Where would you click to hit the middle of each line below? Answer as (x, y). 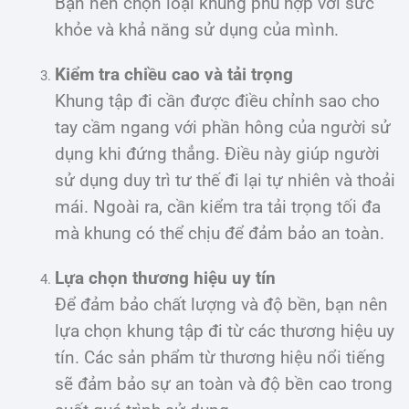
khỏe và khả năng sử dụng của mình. (197, 30)
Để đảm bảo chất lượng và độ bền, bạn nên (221, 304)
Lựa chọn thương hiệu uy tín (165, 278)
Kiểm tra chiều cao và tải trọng (174, 74)
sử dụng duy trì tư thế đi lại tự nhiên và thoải (225, 180)
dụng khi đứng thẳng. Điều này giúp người (217, 154)
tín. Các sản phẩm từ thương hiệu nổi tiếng (220, 357)
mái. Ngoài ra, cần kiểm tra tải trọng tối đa (218, 207)
